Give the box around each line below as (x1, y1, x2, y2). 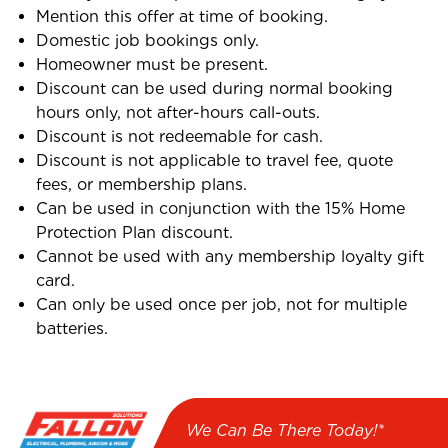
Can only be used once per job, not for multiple (36, 294, 407, 314)
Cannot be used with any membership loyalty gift (36, 246, 424, 266)
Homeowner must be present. (36, 54, 268, 74)
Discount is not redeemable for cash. (36, 126, 323, 146)
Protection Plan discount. (36, 222, 233, 242)
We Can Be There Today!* (186, 421, 385, 441)
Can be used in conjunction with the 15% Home (36, 198, 405, 218)
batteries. (36, 318, 108, 338)
